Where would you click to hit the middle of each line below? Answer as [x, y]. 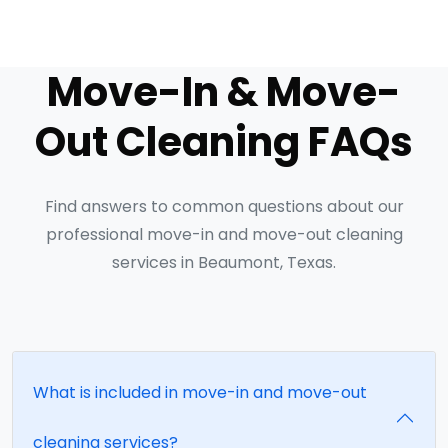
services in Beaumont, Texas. [224, 262]
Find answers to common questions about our [224, 206]
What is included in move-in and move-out [200, 392]
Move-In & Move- [224, 91]
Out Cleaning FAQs [224, 141]
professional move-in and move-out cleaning [224, 234]
